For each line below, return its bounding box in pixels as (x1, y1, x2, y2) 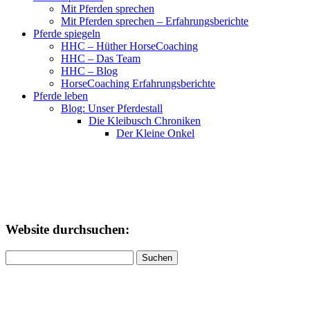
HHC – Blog (61, 65, 118, 77)
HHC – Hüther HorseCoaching (61, 40, 198, 53)
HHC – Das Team (61, 53, 140, 65)
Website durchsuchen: (6, 222, 129, 237)
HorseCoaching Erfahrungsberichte (61, 77, 215, 90)
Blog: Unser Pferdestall (61, 102, 163, 115)
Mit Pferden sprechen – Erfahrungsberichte (61, 15, 248, 28)
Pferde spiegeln (33, 28, 100, 40)
